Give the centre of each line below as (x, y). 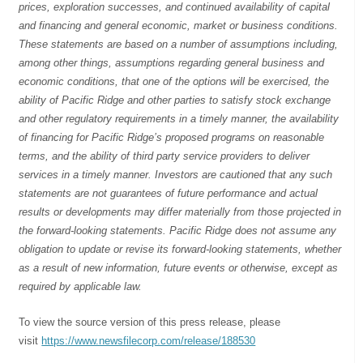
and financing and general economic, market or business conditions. (179, 25)
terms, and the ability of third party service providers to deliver (164, 156)
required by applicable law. (81, 286)
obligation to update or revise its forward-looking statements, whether (180, 249)
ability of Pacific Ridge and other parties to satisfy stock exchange (175, 100)
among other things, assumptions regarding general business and (172, 62)
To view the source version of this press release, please (150, 322)
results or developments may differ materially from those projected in (180, 211)
